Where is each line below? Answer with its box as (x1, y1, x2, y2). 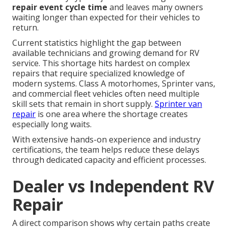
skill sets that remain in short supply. (12, 98, 155, 110)
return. (12, 22, 39, 34)
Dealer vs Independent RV (12, 175, 214, 197)
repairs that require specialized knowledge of (12, 68, 185, 79)
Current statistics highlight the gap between (12, 37, 181, 49)
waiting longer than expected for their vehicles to (12, 12, 200, 23)
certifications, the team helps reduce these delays (12, 144, 199, 156)
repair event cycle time (12, 2, 107, 13)
